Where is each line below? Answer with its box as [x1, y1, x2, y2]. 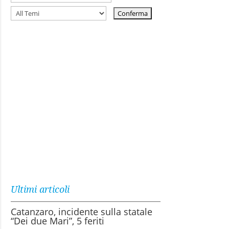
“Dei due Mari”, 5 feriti [11, 215, 105, 227]
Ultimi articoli [11, 183, 70, 195]
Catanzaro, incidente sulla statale [11, 205, 153, 218]
